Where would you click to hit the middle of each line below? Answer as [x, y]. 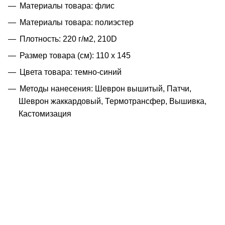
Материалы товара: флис [67, 6]
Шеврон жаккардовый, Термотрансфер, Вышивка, [113, 101]
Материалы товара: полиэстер [77, 22]
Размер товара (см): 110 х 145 [75, 55]
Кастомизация [45, 114]
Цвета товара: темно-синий [71, 72]
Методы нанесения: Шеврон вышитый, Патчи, [105, 88]
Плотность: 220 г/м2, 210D [68, 39]
